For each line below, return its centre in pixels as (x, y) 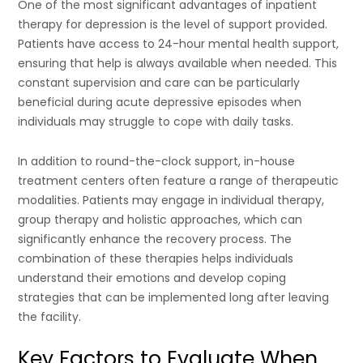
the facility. (50, 316)
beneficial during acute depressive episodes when (160, 102)
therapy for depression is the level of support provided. (173, 24)
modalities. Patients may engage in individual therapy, (171, 200)
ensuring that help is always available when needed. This (178, 63)
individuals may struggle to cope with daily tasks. (156, 121)
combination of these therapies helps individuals (156, 258)
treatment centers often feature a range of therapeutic (179, 180)
